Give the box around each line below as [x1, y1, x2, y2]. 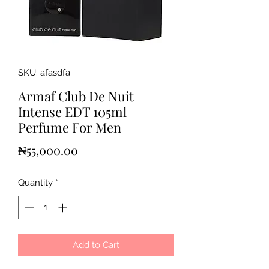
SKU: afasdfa [18, 67, 70, 78]
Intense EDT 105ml [18, 103, 127, 121]
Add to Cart [73, 239, 119, 250]
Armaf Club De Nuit [18, 87, 134, 105]
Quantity [18, 177, 53, 188]
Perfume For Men [18, 118, 121, 136]
